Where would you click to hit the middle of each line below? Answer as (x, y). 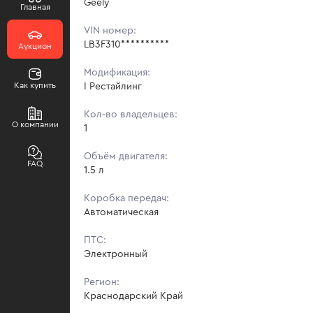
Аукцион (35, 46)
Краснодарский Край (133, 296)
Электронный (116, 254)
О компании (35, 124)
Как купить (35, 85)
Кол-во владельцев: (131, 114)
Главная (35, 7)
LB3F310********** (126, 44)
